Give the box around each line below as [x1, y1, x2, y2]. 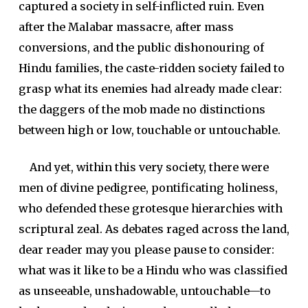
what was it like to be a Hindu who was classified [18, 263, 287, 277]
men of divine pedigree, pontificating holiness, [18, 181, 278, 195]
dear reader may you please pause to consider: [18, 243, 274, 256]
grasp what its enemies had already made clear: [18, 82, 282, 96]
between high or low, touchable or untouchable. [18, 123, 280, 137]
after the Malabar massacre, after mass [18, 20, 234, 34]
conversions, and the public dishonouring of [18, 41, 264, 54]
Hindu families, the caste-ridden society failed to [18, 61, 285, 75]
